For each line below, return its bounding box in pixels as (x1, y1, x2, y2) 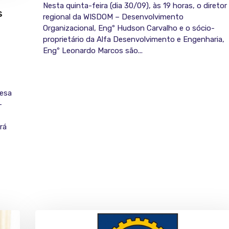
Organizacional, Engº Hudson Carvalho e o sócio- (43, 24, 215, 33)
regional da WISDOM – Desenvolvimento (43, 12, 184, 22)
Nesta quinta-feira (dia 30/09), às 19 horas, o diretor (43, 1, 227, 11)
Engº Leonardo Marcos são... (43, 46, 143, 56)
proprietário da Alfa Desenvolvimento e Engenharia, (43, 35, 224, 44)
